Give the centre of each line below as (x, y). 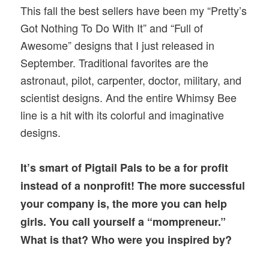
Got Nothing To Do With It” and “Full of (112, 27)
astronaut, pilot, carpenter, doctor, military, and (131, 80)
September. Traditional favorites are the (115, 62)
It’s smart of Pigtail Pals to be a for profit (125, 167)
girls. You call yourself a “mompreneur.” (123, 221)
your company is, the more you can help (124, 203)
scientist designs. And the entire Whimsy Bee (129, 97)
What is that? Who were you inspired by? (126, 239)
